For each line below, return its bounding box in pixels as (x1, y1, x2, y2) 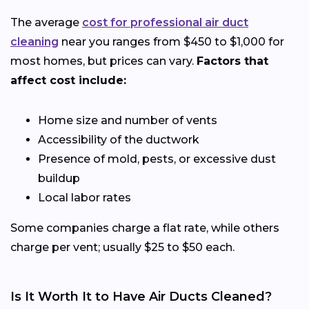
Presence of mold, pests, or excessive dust (38, 152, 276, 166)
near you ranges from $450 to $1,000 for (59, 34, 284, 48)
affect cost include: (10, 73, 126, 87)
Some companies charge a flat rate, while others (10, 221, 279, 235)
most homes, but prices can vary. (10, 54, 197, 68)
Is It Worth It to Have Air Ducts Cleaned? (10, 288, 272, 304)
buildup (38, 171, 80, 185)
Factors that (197, 54, 268, 68)
